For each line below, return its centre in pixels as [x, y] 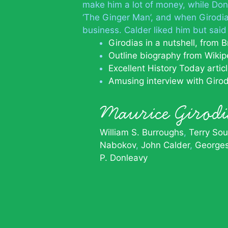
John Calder [165, 145]
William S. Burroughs [142, 132]
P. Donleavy [124, 158]
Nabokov [118, 145]
